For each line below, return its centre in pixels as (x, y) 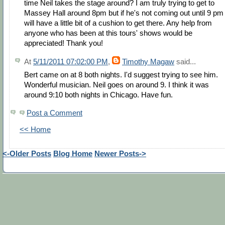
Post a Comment (54, 113)
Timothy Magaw (148, 62)
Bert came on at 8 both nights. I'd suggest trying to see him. (121, 75)
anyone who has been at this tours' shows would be (108, 33)
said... (185, 62)
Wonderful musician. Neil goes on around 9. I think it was (117, 85)
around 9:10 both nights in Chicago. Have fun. (98, 95)
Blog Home (73, 154)
